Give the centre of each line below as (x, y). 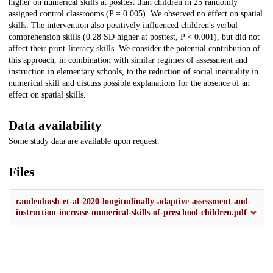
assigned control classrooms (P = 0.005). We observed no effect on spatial (136, 14)
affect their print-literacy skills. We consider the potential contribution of (134, 49)
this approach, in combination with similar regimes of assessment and (128, 60)
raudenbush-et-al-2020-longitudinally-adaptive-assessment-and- (133, 202)
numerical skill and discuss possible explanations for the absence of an (129, 83)
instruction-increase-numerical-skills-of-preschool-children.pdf (131, 213)
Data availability (55, 126)
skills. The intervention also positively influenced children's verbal (123, 26)
